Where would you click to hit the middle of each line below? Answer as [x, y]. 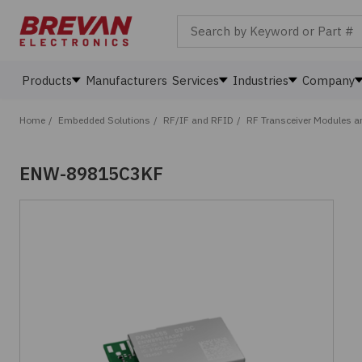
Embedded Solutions [104, 120]
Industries [261, 80]
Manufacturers [126, 80]
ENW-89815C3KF [91, 173]
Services [196, 80]
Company [328, 80]
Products [47, 80]
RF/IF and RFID [198, 120]
